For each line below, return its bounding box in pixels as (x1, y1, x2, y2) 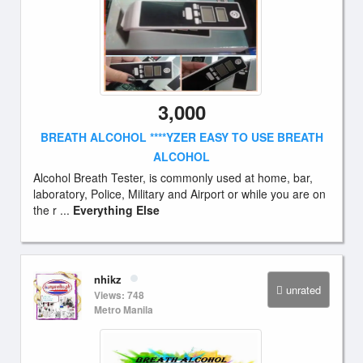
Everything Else (73, 202, 160, 218)
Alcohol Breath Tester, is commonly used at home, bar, (33, 169, 313, 186)
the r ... (33, 202, 73, 218)
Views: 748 (94, 288, 144, 302)
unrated (286, 282, 321, 297)
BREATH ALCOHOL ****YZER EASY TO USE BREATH (40, 129, 323, 145)
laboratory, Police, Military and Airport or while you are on (33, 186, 326, 202)
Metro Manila (94, 302, 153, 317)
